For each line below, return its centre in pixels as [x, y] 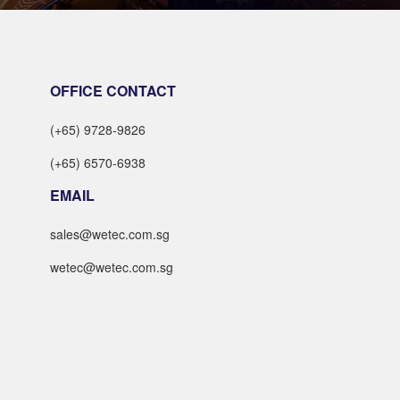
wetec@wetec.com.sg [112, 267]
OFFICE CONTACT [113, 90]
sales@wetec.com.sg [110, 233]
